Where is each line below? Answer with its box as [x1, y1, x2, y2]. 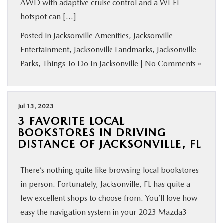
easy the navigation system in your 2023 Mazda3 [20, 207, 187, 217]
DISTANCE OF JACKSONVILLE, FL [18, 137, 201, 150]
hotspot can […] [20, 12, 76, 21]
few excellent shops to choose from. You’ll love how [20, 193, 197, 203]
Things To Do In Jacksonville [43, 59, 138, 68]
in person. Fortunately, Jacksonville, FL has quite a [20, 179, 190, 189]
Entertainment [20, 45, 69, 54]
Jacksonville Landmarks [74, 45, 152, 54]
